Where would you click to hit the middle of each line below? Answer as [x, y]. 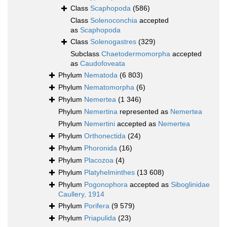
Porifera [97, 206]
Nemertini [100, 124]
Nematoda [101, 75]
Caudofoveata [103, 64]
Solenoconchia [114, 21]
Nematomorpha [109, 87]
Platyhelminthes [109, 173]
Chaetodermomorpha [136, 54]
